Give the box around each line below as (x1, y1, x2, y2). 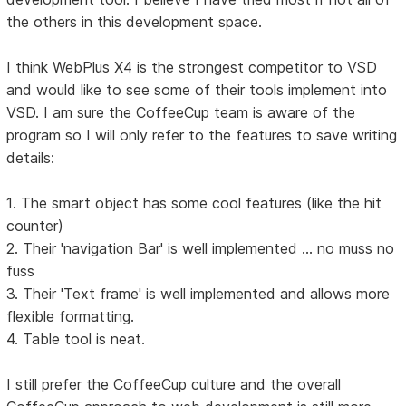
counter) (6, 216, 64, 235)
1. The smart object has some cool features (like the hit (6, 193, 382, 212)
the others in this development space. (6, 12, 263, 31)
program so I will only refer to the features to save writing (6, 125, 398, 144)
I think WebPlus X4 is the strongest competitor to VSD (6, 57, 378, 76)
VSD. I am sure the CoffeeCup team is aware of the (6, 102, 356, 121)
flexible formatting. (6, 306, 135, 325)
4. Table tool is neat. (6, 329, 146, 348)
